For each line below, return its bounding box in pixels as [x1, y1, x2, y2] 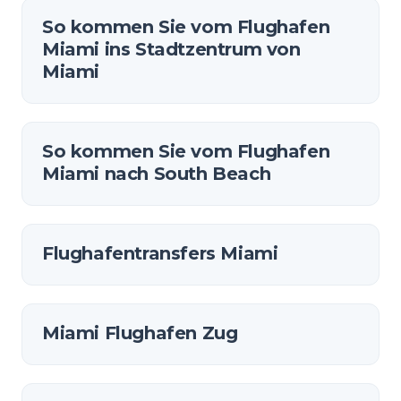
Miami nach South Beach [42, 163, 271, 184]
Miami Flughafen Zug [42, 322, 238, 344]
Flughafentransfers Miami [42, 243, 278, 264]
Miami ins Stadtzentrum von [42, 38, 301, 60]
